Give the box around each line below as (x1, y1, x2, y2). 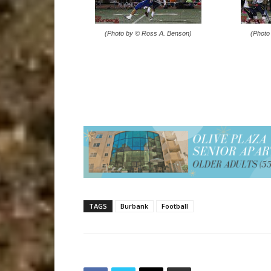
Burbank (120, 201, 148, 211)
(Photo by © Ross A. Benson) (104, 30, 192, 37)
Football (162, 201, 188, 211)
